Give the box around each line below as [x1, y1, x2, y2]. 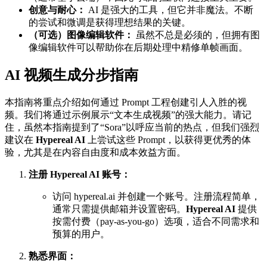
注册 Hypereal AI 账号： [29, 169, 131, 180]
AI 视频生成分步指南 [5, 67, 138, 83]
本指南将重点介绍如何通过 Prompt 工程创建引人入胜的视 [5, 97, 247, 108]
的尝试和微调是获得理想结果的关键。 [29, 17, 191, 27]
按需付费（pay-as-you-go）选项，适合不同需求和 [52, 216, 259, 227]
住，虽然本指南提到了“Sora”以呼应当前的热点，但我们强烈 [5, 122, 259, 133]
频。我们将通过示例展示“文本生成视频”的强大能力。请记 [5, 110, 252, 120]
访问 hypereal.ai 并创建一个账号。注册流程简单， [52, 191, 260, 202]
